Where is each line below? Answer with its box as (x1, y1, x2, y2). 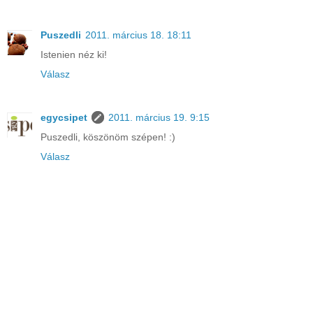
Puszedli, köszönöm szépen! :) (41, 131, 175, 143)
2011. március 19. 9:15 (108, 112, 210, 124)
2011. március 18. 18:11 (85, 29, 191, 41)
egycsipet (41, 112, 87, 124)
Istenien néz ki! (41, 49, 107, 61)
